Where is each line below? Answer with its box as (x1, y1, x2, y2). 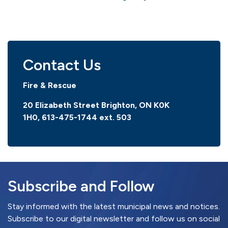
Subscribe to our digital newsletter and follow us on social (8, 214, 220, 223)
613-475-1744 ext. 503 (42, 112, 131, 122)
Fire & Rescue (23, 80, 76, 90)
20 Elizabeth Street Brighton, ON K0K (23, 100, 169, 110)
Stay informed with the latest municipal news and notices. (8, 202, 220, 211)
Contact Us (23, 55, 101, 74)
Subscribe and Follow (8, 177, 154, 195)
